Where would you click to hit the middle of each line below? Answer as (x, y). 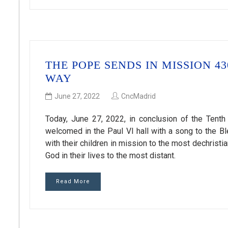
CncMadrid (138, 96)
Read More (73, 181)
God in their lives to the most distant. (110, 155)
